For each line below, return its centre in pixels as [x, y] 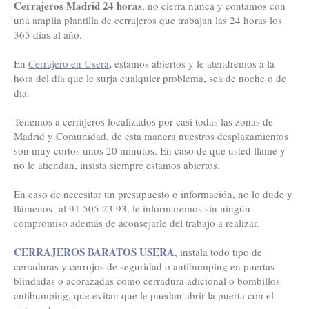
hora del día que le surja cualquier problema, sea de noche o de [150, 78]
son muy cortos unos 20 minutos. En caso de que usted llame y [150, 150]
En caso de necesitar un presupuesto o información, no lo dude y [153, 194]
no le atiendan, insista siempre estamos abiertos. [117, 165]
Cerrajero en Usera [69, 63]
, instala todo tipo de [219, 252]
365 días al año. [48, 34]
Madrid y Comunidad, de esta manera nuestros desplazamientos [151, 136]
